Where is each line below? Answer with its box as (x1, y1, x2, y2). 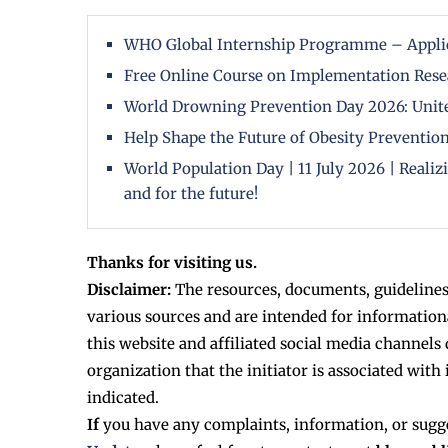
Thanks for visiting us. (87, 253, 257, 273)
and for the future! (124, 184, 258, 204)
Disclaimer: (87, 280, 171, 300)
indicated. (87, 388, 159, 408)
